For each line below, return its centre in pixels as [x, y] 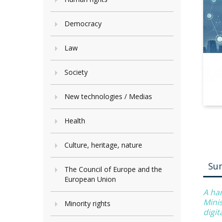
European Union [90, 179]
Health [75, 121]
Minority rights [87, 203]
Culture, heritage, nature [103, 145]
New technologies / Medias [108, 96]
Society [76, 72]
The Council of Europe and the [113, 169]
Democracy [83, 24]
